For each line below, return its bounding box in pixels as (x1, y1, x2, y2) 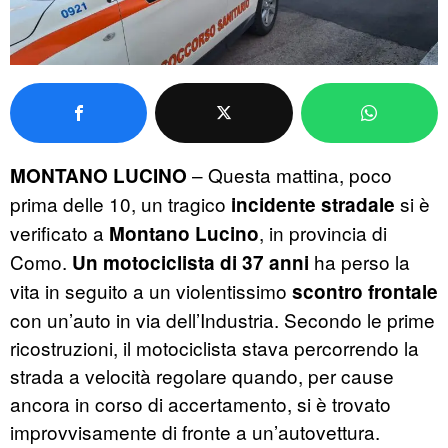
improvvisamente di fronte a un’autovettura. (10, 418, 380, 446)
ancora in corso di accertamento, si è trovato (10, 390, 391, 418)
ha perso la (309, 248, 410, 276)
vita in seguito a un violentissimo (10, 277, 287, 305)
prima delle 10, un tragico (10, 190, 231, 218)
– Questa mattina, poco (187, 161, 392, 189)
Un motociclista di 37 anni (72, 249, 309, 277)
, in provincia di (259, 219, 387, 247)
